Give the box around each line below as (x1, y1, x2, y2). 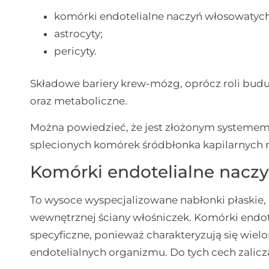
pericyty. (54, 44, 97, 57)
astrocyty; (54, 27, 103, 40)
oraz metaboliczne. (30, 95, 128, 107)
